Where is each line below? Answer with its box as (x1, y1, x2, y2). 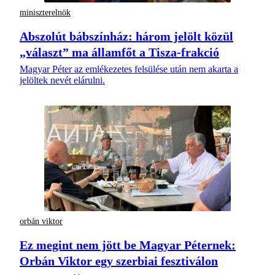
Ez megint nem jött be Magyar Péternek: (20, 238, 236, 252)
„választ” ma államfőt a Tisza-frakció (20, 45, 219, 60)
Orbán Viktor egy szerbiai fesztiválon (20, 254, 218, 268)
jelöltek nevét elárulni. (20, 75, 105, 86)
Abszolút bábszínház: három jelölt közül (20, 29, 233, 44)
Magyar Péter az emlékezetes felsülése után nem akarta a (20, 64, 238, 75)
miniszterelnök (20, 7, 71, 17)
